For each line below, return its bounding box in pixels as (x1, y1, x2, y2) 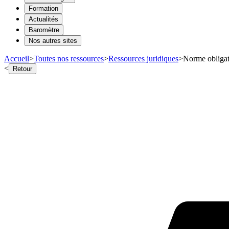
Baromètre (29, 26, 59, 34)
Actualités (29, 15, 58, 23)
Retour (13, 64, 32, 73)
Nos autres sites (29, 36, 77, 44)
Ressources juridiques (108, 54, 178, 63)
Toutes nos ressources (34, 54, 104, 63)
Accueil (4, 54, 29, 63)
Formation (29, 4, 58, 12)
